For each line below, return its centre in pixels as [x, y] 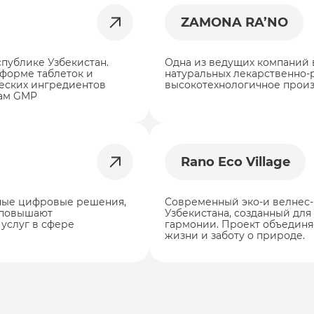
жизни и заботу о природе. [235, 235]
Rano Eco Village [235, 162]
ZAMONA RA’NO [234, 22]
